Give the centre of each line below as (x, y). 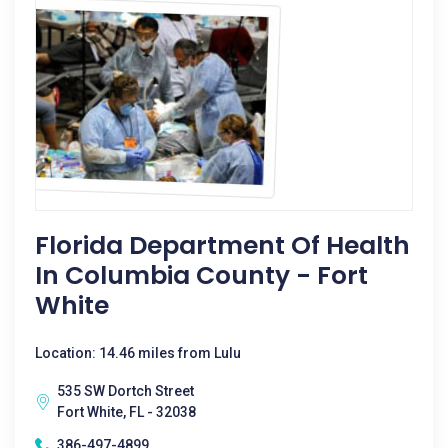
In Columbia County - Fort (201, 275)
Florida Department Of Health (222, 245)
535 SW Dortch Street (125, 391)
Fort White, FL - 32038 (126, 412)
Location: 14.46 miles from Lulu (138, 353)
